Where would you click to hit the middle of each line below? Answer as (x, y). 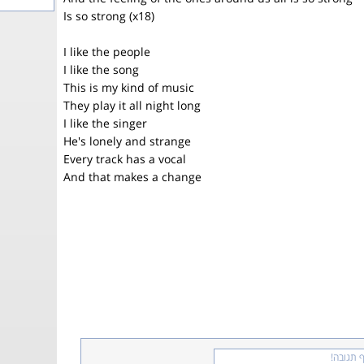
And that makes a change (132, 177)
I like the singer (105, 123)
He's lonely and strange (127, 141)
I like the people (107, 52)
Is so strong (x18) (109, 16)
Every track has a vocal (125, 159)
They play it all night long (132, 105)
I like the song (101, 69)
